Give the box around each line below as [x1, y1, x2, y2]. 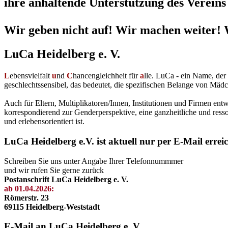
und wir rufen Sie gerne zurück [4, 165, 104, 175]
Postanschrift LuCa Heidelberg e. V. [4, 175, 128, 184]
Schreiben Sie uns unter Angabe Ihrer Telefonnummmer [4, 156, 183, 165]
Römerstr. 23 [4, 193, 49, 202]
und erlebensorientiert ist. [4, 117, 84, 126]
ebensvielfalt [10, 71, 52, 80]
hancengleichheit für [73, 71, 140, 80]
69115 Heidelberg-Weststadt [4, 202, 100, 211]
